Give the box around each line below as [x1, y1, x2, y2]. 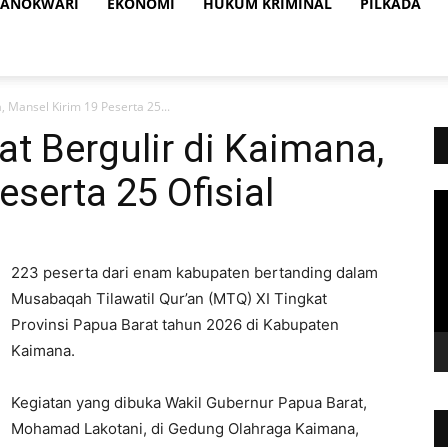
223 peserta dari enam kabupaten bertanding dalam [11, 263, 378, 282]
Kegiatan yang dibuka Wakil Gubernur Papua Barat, [11, 393, 367, 412]
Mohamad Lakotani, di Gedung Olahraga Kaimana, [11, 419, 359, 438]
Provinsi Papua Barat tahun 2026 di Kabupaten [11, 315, 339, 334]
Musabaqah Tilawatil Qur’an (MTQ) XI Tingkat [11, 289, 327, 308]
